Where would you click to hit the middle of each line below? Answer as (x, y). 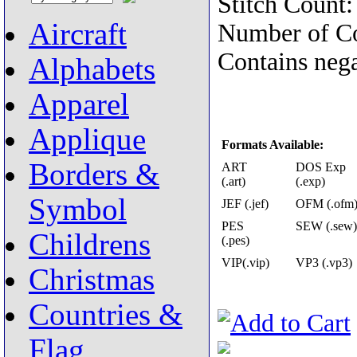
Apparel (79, 104)
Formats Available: (273, 145)
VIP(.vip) (245, 263)
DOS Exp (321, 167)
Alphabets (92, 69)
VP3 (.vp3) (324, 263)
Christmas (92, 280)
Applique (87, 139)
